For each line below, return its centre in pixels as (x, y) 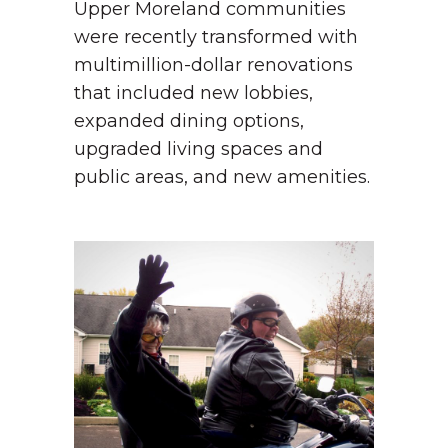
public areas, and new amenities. (222, 177)
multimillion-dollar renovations (213, 65)
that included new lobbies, (193, 93)
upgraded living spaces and (198, 149)
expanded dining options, (189, 121)
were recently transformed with (216, 37)
